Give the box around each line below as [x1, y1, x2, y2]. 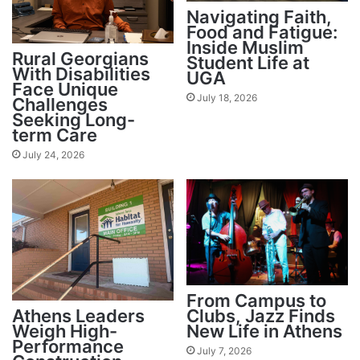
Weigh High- [12, 320, 117, 342]
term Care [12, 124, 97, 145]
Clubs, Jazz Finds [186, 305, 335, 327]
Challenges [12, 93, 108, 115]
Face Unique [12, 78, 118, 100]
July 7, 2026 [197, 345, 252, 358]
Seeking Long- [12, 108, 135, 130]
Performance [12, 335, 124, 357]
